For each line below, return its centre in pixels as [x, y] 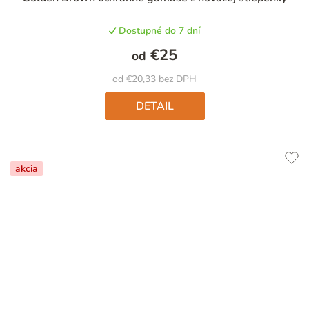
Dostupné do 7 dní [158, 30]
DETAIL [154, 106]
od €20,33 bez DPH [154, 79]
